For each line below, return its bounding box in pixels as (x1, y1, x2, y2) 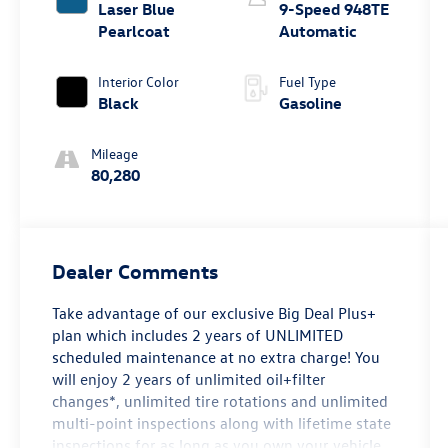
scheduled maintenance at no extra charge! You (52, 347, 381, 368)
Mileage (91, 144, 139, 164)
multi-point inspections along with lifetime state (52, 413, 392, 434)
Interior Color (98, 72, 180, 92)
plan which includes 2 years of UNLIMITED (52, 325, 344, 346)
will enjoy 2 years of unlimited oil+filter (52, 369, 327, 390)
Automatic (278, 21, 357, 42)
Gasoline (278, 93, 342, 114)
